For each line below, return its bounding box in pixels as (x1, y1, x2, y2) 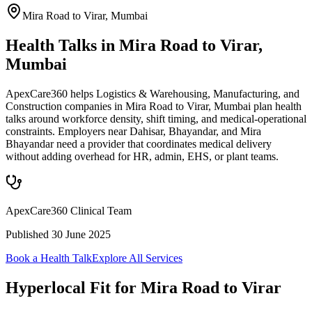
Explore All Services (92, 251, 182, 264)
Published (6, 228, 52, 240)
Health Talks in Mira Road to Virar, (6, 36, 263, 54)
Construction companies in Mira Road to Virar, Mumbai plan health (6, 100, 302, 112)
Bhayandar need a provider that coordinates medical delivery (6, 137, 272, 150)
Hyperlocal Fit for (6, 278, 141, 297)
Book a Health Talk (6, 251, 92, 264)
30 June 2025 (52, 228, 111, 240)
